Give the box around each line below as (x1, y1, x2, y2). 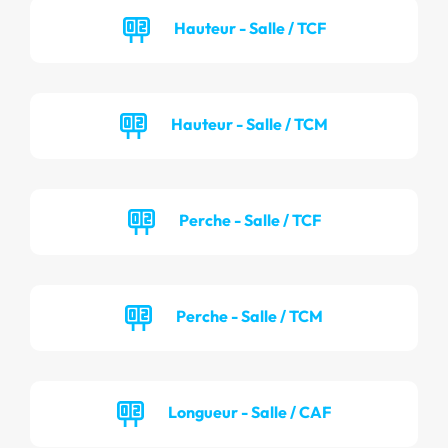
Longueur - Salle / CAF (168, 401, 331, 422)
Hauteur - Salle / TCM (171, 113, 328, 134)
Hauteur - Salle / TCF (173, 17, 326, 38)
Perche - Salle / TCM (176, 305, 323, 326)
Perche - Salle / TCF (178, 209, 321, 230)
